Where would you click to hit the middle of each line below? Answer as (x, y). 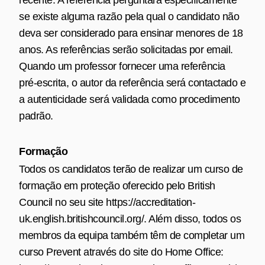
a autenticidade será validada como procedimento (130, 99)
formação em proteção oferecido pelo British (117, 185)
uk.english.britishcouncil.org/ (81, 219)
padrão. (36, 116)
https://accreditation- (151, 202)
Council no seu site (62, 202)
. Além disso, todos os (192, 219)
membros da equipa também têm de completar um (132, 235)
